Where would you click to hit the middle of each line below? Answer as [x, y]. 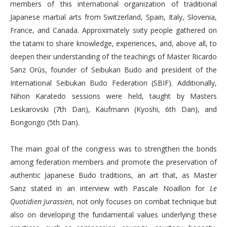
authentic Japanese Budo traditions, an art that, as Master [113, 175]
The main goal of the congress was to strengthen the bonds [113, 149]
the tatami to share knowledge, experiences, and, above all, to [113, 43]
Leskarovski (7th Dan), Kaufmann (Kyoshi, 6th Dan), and [113, 109]
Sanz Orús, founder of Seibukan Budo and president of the [113, 70]
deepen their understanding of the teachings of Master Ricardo [113, 56]
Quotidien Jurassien [42, 201]
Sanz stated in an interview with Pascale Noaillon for [110, 188]
